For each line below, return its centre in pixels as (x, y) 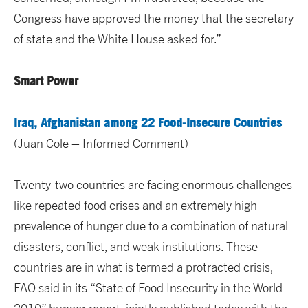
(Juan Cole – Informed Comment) (101, 144)
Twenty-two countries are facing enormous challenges (153, 185)
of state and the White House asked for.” (118, 39)
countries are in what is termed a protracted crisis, (143, 267)
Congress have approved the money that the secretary (154, 19)
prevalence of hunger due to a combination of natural (151, 226)
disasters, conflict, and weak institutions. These (136, 247)
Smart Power (46, 81)
